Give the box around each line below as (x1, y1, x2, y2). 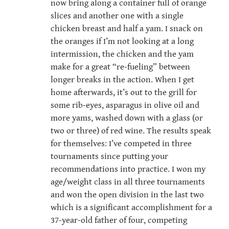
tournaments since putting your (51, 151, 168, 162)
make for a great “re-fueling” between (51, 62, 190, 73)
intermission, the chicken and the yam (51, 49, 194, 60)
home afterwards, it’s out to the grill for (51, 87, 197, 98)
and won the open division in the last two (51, 190, 204, 200)
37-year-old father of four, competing (51, 215, 187, 226)
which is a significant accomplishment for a (51, 202, 212, 213)
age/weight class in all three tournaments (51, 177, 205, 188)
